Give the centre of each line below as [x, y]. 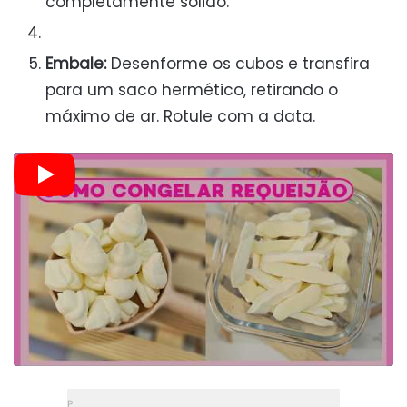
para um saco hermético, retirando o [192, 89]
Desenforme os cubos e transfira [238, 63]
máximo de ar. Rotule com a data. [180, 116]
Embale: [76, 63]
